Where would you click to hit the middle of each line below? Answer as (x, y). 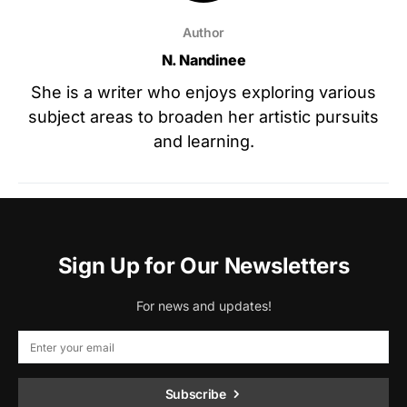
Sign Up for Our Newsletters (203, 266)
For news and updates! (203, 306)
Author (203, 33)
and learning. (203, 142)
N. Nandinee (203, 60)
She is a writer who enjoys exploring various (203, 93)
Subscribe (195, 394)
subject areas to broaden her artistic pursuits (203, 117)
